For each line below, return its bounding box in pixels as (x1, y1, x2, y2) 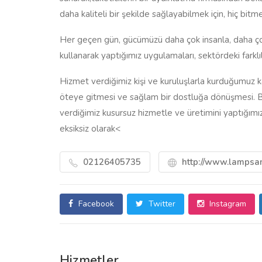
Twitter (146, 198, 175, 209)
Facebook (76, 198, 114, 209)
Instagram (207, 198, 246, 209)
